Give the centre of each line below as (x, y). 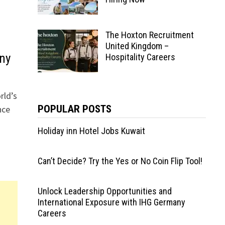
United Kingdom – (137, 46)
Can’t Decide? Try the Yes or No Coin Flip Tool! (120, 161)
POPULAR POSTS (74, 109)
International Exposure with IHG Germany (111, 202)
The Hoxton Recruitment (149, 35)
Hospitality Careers (140, 57)
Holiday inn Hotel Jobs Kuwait (91, 131)
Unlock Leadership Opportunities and (104, 191)
